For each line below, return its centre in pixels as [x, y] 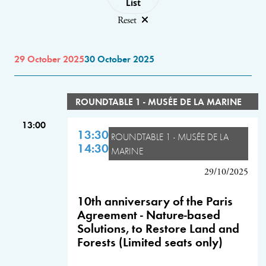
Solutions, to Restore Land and [158, 228]
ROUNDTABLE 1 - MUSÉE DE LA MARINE [158, 101]
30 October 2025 [119, 58]
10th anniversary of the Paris [155, 200]
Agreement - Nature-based [149, 214]
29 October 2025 [49, 58]
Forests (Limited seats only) [150, 241]
